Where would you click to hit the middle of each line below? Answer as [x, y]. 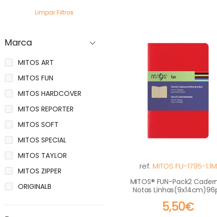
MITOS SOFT [38, 124]
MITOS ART [36, 62]
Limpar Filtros [54, 12]
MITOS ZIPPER [40, 171]
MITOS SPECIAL [42, 140]
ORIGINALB [35, 186]
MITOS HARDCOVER [50, 93]
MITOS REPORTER [46, 109]
